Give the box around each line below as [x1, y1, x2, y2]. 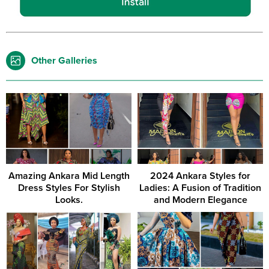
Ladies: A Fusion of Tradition [139, 181, 261, 194]
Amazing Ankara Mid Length [8, 169, 130, 182]
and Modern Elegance [153, 193, 247, 206]
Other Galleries [31, 55, 97, 67]
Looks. [55, 193, 83, 206]
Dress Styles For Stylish [17, 181, 120, 194]
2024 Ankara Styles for [150, 169, 250, 182]
